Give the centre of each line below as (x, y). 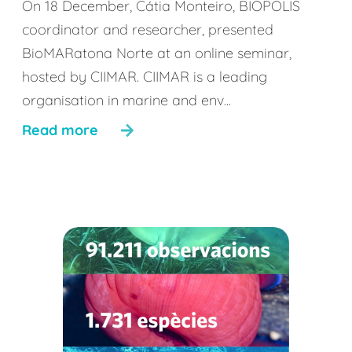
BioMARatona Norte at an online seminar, (157, 53)
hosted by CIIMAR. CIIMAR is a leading (145, 77)
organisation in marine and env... (126, 100)
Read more (60, 130)
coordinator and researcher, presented (148, 29)
